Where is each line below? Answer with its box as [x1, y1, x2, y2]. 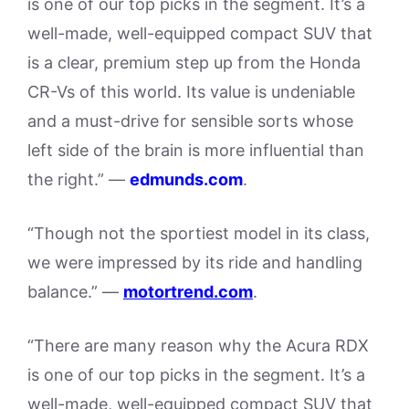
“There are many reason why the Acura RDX [27, 336, 369, 356]
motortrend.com [123, 282, 253, 302]
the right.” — [27, 170, 130, 190]
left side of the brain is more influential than [27, 141, 364, 161]
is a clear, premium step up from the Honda [27, 53, 361, 73]
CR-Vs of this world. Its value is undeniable [27, 82, 355, 102]
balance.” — [27, 282, 123, 302]
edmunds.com [130, 170, 243, 190]
